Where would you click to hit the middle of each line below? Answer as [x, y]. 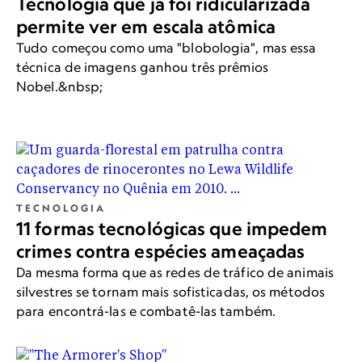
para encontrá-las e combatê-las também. [146, 311]
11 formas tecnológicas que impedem [172, 229]
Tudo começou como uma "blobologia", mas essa [166, 48]
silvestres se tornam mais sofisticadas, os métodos [170, 292]
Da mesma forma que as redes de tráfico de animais [175, 273]
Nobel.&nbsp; [60, 87]
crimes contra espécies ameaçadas [161, 252]
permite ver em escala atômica [146, 27]
